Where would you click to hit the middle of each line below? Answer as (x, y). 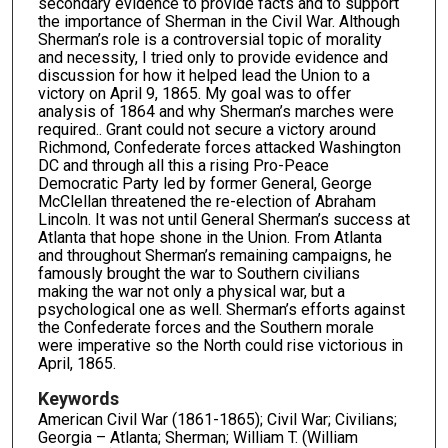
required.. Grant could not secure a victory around (206, 130)
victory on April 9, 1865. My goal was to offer (194, 94)
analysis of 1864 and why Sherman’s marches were (215, 112)
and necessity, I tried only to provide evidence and (212, 58)
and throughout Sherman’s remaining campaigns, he (214, 256)
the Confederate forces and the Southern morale (205, 328)
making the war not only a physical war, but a (191, 292)
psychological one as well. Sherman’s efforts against (221, 310)
